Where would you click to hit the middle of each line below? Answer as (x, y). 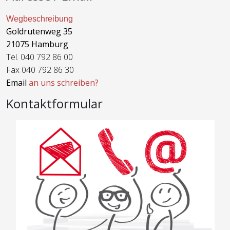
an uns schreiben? (64, 82)
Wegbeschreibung (40, 18)
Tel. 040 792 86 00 (40, 57)
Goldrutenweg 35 (39, 31)
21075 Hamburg (37, 44)
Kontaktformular (54, 103)
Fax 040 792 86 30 (40, 70)
